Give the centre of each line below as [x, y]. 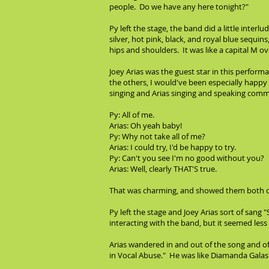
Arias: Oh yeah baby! [146, 125]
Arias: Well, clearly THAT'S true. [163, 169]
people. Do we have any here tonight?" [179, 7]
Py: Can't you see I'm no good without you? [187, 158]
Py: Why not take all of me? [157, 136]
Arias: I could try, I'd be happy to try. [173, 147]
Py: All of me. [132, 115]
